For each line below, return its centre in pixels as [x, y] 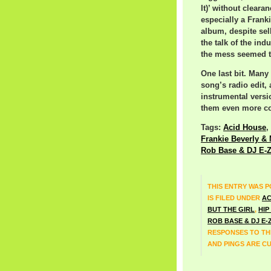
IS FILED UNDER [235, 198]
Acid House [245, 127]
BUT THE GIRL [231, 209]
